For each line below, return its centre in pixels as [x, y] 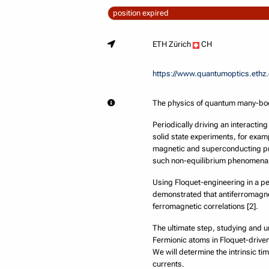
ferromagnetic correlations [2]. [206, 207]
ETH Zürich [173, 44]
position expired [141, 13]
